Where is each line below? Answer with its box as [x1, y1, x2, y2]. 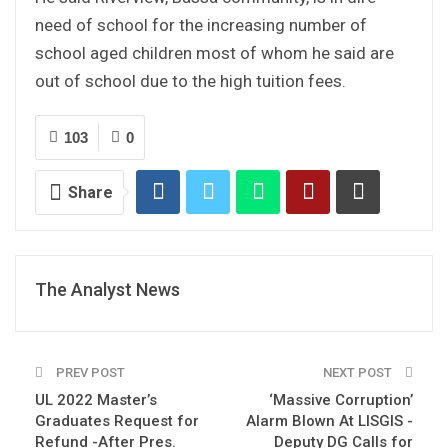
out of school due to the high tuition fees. [35, 70, 346, 91]
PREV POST [53, 364, 125, 380]
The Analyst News [35, 278, 180, 300]
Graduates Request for [35, 411, 199, 430]
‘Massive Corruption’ [269, 390, 413, 409]
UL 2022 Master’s [35, 390, 157, 409]
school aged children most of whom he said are [35, 42, 394, 63]
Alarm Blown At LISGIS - [246, 411, 413, 430]
